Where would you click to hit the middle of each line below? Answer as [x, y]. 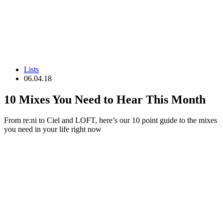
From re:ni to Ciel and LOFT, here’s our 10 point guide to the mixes [111, 120]
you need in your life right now [53, 129]
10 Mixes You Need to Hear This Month [105, 99]
